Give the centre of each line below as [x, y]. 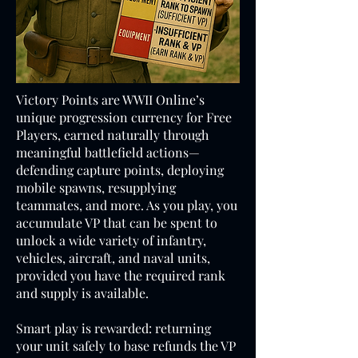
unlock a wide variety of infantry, [111, 240]
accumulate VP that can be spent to [117, 223]
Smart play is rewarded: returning [113, 328]
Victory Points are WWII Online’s [110, 99]
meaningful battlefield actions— [108, 152]
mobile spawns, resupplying [96, 187]
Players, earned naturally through [112, 135]
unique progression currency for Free [124, 117]
